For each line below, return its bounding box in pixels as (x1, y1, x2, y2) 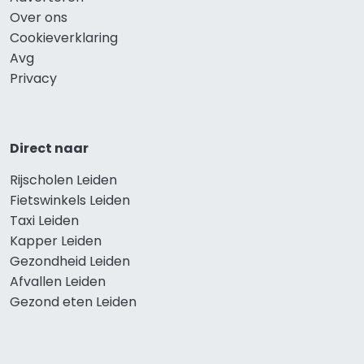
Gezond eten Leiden (10, 292, 136, 312)
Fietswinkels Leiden (10, 191, 130, 210)
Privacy (10, 69, 57, 89)
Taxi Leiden (10, 211, 79, 231)
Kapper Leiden (10, 232, 102, 251)
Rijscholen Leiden (10, 171, 117, 190)
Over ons (10, 8, 67, 28)
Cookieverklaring (10, 28, 118, 48)
